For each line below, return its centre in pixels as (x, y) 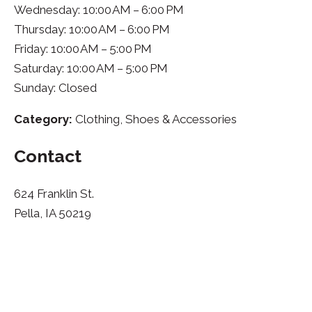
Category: (43, 119)
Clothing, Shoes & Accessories (155, 119)
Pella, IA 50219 (53, 213)
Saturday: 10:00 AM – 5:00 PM (91, 68)
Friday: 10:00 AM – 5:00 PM (83, 49)
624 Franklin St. (54, 194)
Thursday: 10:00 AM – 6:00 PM (92, 29)
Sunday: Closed (55, 88)
